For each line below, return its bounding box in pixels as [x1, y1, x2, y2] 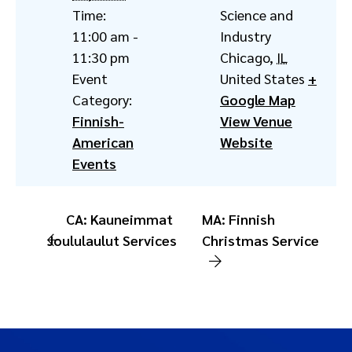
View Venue [220, 112, 292, 130]
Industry [220, 27, 271, 45]
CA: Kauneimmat [66, 210, 173, 228]
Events [72, 154, 116, 172]
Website [220, 133, 273, 151]
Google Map [220, 90, 295, 108]
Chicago [220, 48, 269, 66]
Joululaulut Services [47, 231, 177, 249]
